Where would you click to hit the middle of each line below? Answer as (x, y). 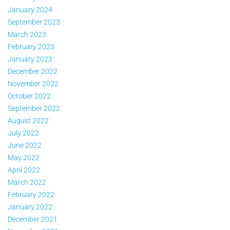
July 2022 (23, 133)
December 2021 (33, 219)
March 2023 (27, 34)
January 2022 (30, 207)
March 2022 (27, 182)
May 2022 (24, 157)
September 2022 (34, 108)
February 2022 (31, 194)
